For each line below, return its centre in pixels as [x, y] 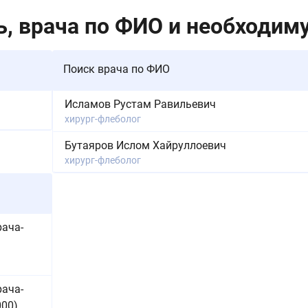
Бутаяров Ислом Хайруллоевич [145, 145]
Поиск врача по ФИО [117, 69]
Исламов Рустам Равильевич [140, 104]
